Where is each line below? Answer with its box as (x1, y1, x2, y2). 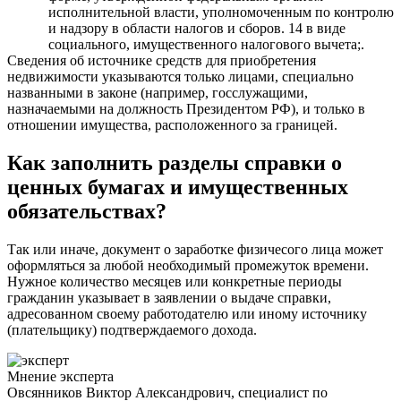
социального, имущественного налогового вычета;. (48, 36, 364, 52)
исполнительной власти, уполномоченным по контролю (48, 4, 394, 20)
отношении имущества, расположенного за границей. (7, 116, 337, 132)
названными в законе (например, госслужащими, (7, 84, 308, 100)
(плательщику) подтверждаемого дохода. (7, 321, 257, 337)
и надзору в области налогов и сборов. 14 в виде (48, 20, 346, 36)
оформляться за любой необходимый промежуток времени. (7, 257, 369, 273)
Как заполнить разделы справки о (7, 150, 342, 175)
